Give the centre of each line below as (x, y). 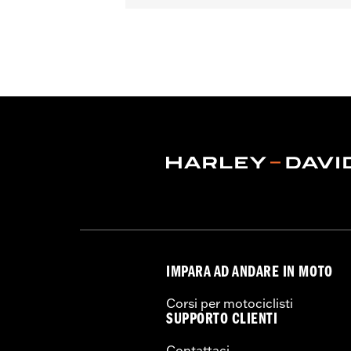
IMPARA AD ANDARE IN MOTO (250, 273)
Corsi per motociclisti (230, 303)
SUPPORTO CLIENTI (222, 320)
